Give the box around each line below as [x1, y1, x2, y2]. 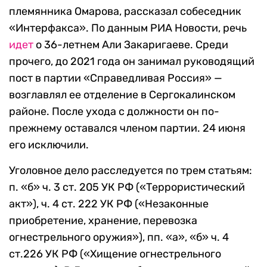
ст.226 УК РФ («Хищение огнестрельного [9, 247, 221, 261]
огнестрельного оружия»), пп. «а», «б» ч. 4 [9, 231, 229, 244]
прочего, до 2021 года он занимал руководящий [9, 55, 254, 69]
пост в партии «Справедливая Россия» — [9, 72, 222, 85]
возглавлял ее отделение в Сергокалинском [9, 88, 235, 102]
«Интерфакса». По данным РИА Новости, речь [9, 21, 247, 35]
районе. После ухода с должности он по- [9, 105, 219, 119]
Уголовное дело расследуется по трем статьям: [9, 164, 252, 178]
